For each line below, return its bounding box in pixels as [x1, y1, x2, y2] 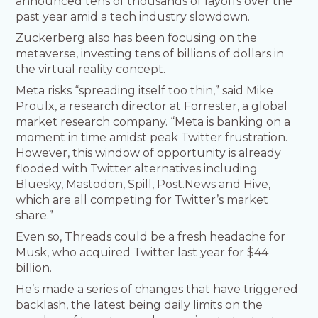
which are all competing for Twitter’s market [16, 193, 269, 207]
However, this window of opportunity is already [16, 146, 282, 160]
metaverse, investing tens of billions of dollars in [16, 47, 285, 61]
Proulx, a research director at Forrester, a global [16, 99, 288, 114]
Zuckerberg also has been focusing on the [16, 31, 258, 45]
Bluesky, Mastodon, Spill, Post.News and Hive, [16, 177, 271, 192]
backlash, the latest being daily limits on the [16, 298, 263, 312]
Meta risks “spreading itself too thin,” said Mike [16, 84, 274, 98]
